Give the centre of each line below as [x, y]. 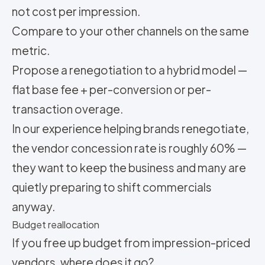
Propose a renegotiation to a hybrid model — [130, 70]
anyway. [33, 206]
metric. [31, 50]
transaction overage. [67, 109]
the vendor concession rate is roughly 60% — [129, 148]
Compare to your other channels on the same [130, 31]
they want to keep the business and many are [129, 167]
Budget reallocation [56, 224]
